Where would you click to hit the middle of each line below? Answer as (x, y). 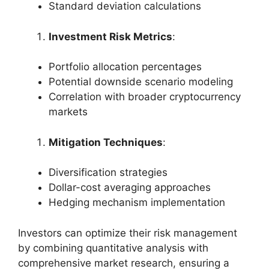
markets (68, 112)
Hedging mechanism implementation (137, 203)
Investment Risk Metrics (110, 36)
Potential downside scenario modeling (141, 82)
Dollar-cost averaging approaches (130, 188)
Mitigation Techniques (106, 142)
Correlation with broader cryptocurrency (145, 97)
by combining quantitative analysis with (113, 248)
